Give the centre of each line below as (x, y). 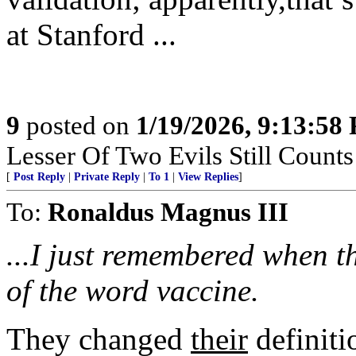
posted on (78, 125)
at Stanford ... (91, 35)
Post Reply (39, 177)
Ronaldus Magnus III (168, 212)
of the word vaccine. (133, 290)
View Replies (208, 177)
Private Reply (107, 177)
